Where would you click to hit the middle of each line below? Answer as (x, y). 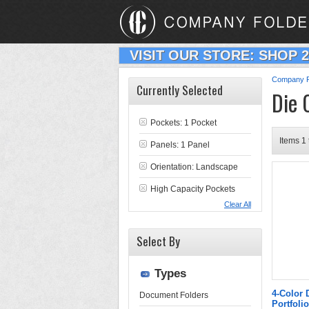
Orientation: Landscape (194, 167)
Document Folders (174, 295)
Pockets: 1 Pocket (183, 123)
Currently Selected (180, 90)
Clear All (238, 204)
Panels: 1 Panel (180, 145)
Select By (158, 241)
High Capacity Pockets (193, 189)
